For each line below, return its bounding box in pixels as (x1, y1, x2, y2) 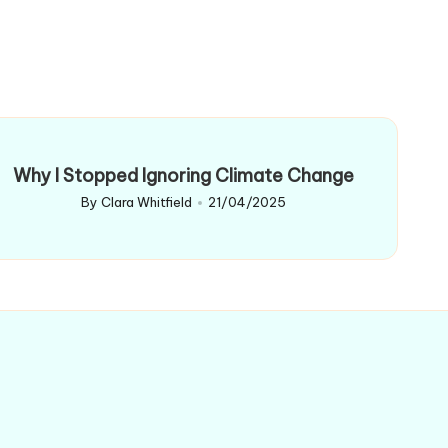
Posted (79, 204, 126, 221)
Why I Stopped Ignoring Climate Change (12, 164, 354, 188)
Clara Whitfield (100, 194, 192, 211)
